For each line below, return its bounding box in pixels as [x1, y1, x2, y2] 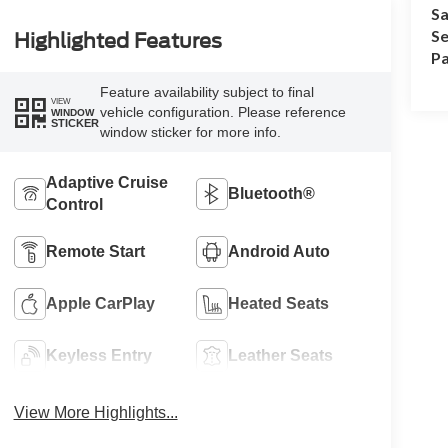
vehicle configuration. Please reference [99, 104, 346, 121]
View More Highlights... [13, 404, 178, 422]
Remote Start [45, 243, 145, 261]
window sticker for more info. [99, 124, 281, 141]
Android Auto [228, 243, 331, 261]
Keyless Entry [45, 347, 152, 365]
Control [45, 196, 103, 214]
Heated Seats [228, 295, 330, 313]
